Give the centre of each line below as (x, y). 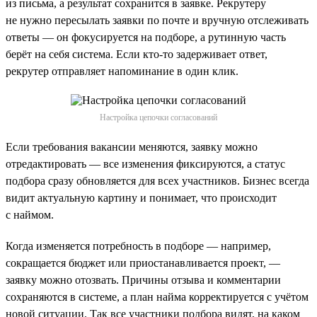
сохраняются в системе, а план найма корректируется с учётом (157, 296)
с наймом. (30, 214)
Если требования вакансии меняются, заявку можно (132, 146)
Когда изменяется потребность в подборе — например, (138, 246)
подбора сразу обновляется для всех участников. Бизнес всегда (157, 180)
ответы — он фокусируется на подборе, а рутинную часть (146, 37)
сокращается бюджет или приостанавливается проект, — (143, 263)
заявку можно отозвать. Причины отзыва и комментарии (143, 279)
